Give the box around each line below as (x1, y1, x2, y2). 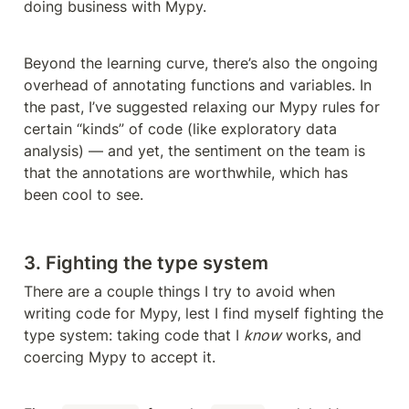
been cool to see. (24, 184, 143, 204)
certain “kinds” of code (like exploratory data (24, 119, 337, 138)
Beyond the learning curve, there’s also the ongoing (24, 53, 378, 72)
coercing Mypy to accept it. (24, 347, 215, 366)
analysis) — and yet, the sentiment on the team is (24, 141, 365, 160)
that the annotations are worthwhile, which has (24, 163, 348, 182)
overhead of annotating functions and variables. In (24, 75, 372, 94)
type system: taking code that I (24, 325, 244, 344)
